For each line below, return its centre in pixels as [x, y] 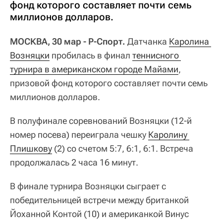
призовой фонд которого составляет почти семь [109, 83]
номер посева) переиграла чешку [79, 135]
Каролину [168, 135]
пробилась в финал [91, 55]
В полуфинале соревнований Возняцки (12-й [101, 121]
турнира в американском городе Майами [94, 69]
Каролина [189, 42]
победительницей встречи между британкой [99, 200]
